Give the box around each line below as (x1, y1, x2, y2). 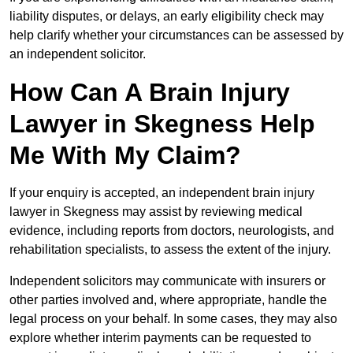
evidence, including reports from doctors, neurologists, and (9, 224, 334, 238)
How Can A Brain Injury (9, 78, 290, 107)
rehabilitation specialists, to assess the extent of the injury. (9, 243, 331, 257)
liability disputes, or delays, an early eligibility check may (9, 9, 324, 24)
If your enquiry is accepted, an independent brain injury (9, 186, 314, 200)
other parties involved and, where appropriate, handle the (9, 293, 327, 307)
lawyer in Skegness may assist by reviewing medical (9, 205, 303, 219)
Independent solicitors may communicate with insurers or (9, 274, 325, 288)
